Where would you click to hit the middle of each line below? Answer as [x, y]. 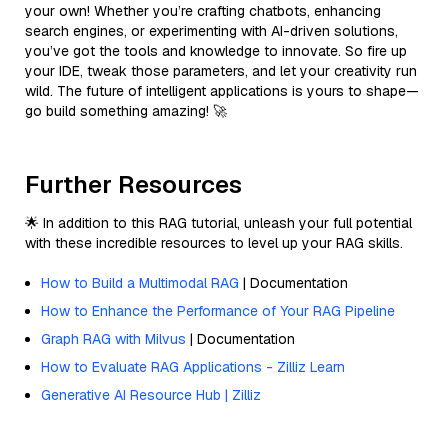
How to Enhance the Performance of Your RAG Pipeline [218, 310]
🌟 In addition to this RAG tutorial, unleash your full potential [218, 222]
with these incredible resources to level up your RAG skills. [214, 242]
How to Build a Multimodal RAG [140, 282]
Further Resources [133, 184]
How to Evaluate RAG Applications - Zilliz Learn [193, 366]
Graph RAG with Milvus [113, 338]
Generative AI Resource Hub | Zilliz [151, 394]
